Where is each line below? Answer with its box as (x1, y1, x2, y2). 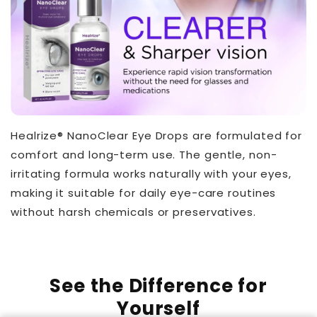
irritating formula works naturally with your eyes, (11, 166, 292, 181)
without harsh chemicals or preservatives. (11, 204, 256, 219)
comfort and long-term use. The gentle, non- (11, 146, 277, 162)
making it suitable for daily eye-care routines (11, 185, 277, 200)
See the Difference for (50, 272, 267, 299)
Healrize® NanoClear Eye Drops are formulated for (11, 127, 303, 143)
